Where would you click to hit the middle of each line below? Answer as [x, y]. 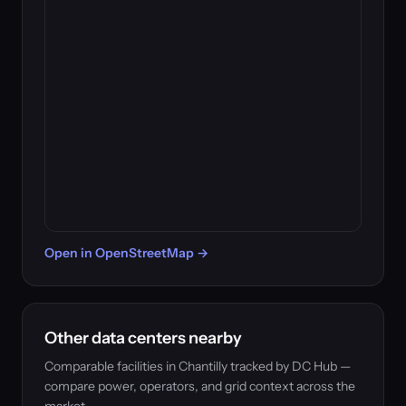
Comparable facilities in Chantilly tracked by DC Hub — [198, 366]
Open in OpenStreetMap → [126, 253]
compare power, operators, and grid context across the [200, 386]
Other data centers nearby [143, 338]
